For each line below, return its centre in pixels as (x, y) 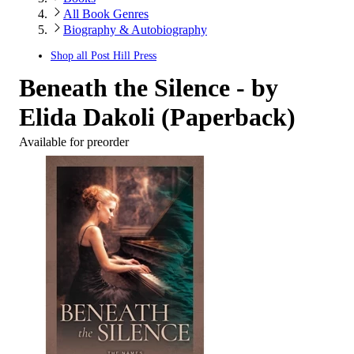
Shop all (71, 56)
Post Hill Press (124, 56)
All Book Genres (106, 14)
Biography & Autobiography (135, 30)
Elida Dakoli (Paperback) (157, 117)
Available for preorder (74, 142)
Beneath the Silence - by (149, 88)
